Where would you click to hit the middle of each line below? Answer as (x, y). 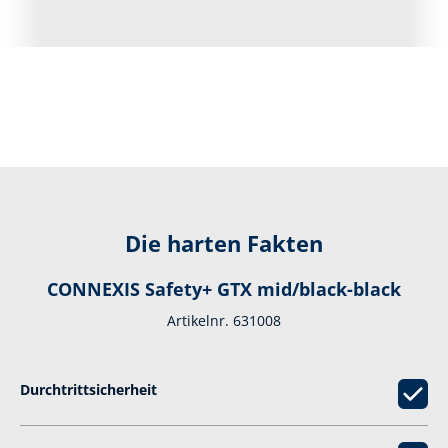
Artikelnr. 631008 (224, 321)
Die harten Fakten (224, 244)
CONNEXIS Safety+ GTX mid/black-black (224, 289)
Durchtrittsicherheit (88, 390)
